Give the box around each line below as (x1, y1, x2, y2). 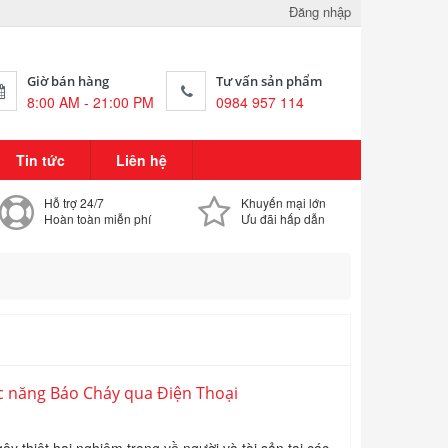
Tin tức (16, 150, 65, 170)
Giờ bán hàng (27, 72, 109, 90)
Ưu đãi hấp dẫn (240, 210, 325, 227)
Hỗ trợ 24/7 (44, 194, 105, 211)
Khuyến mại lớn (240, 194, 326, 211)
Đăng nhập (289, 2, 351, 21)
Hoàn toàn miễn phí (44, 210, 152, 227)
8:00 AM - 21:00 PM (27, 92, 154, 112)
